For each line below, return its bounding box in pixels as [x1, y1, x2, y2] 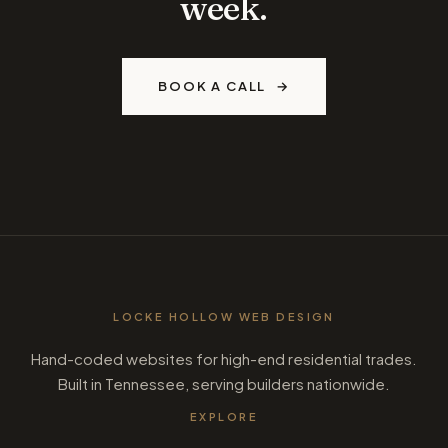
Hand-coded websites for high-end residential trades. [31, 349, 417, 369]
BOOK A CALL [158, 78, 267, 95]
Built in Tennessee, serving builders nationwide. [58, 374, 390, 394]
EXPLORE [190, 410, 258, 424]
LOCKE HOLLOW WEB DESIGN [113, 310, 335, 324]
